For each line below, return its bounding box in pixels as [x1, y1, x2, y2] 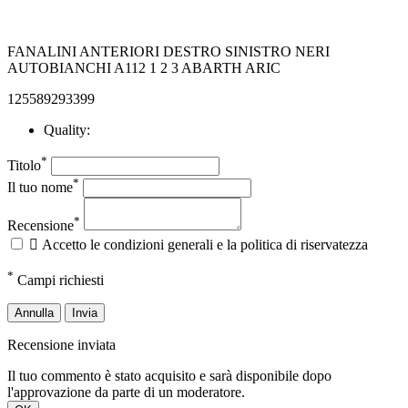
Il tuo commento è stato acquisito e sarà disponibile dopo [7, 368, 331, 384]
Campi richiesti [14, 272, 104, 289]
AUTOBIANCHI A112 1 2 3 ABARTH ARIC [7, 60, 280, 76]
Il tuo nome [7, 179, 73, 196]
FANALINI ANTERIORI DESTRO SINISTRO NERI [7, 44, 330, 60]
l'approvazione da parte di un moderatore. [7, 384, 245, 401]
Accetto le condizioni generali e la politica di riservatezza [42, 237, 368, 253]
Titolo [7, 157, 41, 173]
